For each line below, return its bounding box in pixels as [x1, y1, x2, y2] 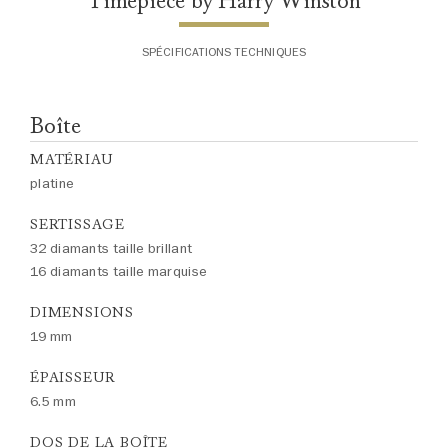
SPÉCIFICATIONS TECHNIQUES [141, 44, 307, 60]
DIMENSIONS [30, 304, 134, 321]
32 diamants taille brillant [30, 239, 193, 258]
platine [30, 174, 75, 193]
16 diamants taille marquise [30, 262, 208, 281]
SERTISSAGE [30, 216, 125, 233]
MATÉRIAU [30, 151, 114, 168]
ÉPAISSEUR [30, 369, 117, 386]
